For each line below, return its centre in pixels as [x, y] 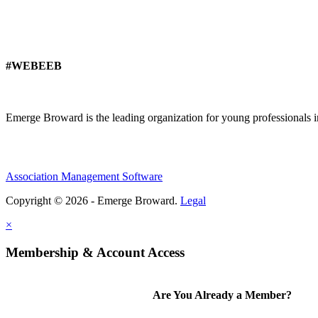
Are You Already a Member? [224, 295]
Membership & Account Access [95, 253]
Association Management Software [84, 177]
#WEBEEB [34, 66]
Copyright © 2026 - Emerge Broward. [93, 201]
